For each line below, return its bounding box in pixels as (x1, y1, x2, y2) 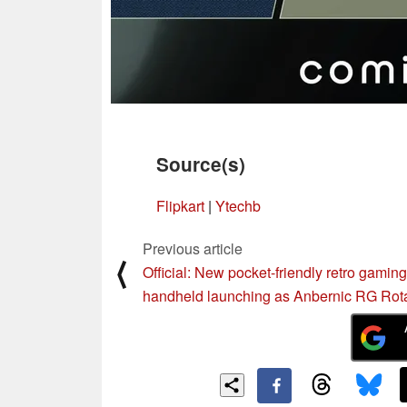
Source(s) (156, 150, 245, 177)
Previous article (143, 237, 243, 259)
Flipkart (156, 194, 204, 216)
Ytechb (215, 194, 261, 216)
